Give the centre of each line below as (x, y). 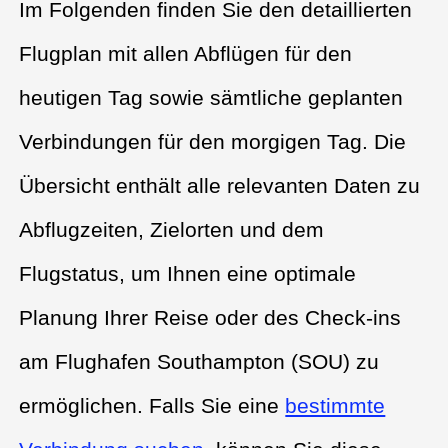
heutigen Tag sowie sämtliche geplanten (211, 97)
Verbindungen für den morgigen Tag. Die (213, 141)
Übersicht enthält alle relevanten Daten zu (220, 185)
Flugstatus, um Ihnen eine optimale (188, 273)
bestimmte (335, 405)
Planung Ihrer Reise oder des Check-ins (210, 317)
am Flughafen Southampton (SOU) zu (199, 361)
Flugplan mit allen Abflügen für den (186, 53)
